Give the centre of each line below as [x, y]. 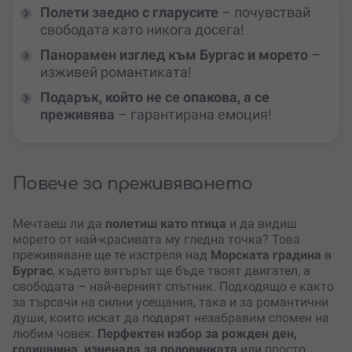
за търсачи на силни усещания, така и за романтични [170, 302]
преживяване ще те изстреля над [110, 255]
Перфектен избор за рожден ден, [197, 334]
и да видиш [262, 224]
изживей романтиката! [116, 72]
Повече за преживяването [133, 184]
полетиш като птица [164, 224]
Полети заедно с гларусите [129, 13]
